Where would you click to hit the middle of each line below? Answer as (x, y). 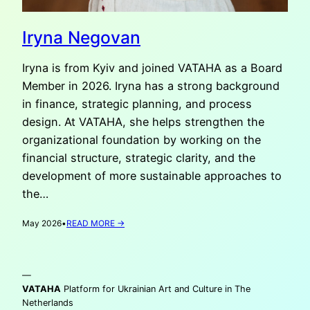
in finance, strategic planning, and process (137, 104)
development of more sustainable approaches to (152, 176)
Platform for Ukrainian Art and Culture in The (156, 289)
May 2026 (42, 224)
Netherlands (48, 302)
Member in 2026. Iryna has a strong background (151, 86)
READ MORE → (95, 224)
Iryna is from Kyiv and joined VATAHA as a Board (152, 68)
